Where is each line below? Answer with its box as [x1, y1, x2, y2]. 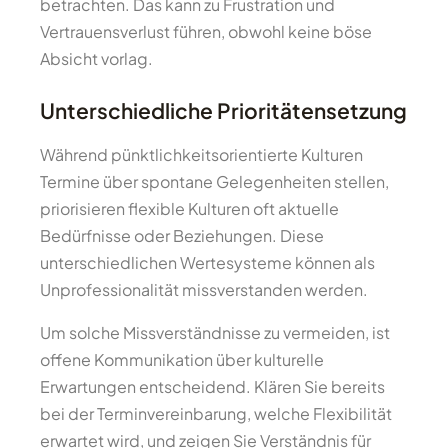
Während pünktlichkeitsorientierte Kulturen [40, 144, 363, 166]
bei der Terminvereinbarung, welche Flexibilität [40, 403, 392, 425]
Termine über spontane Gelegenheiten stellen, [40, 171, 389, 193]
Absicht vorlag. [40, 48, 153, 70]
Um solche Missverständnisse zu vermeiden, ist [40, 322, 390, 344]
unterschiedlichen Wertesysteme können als [40, 252, 375, 274]
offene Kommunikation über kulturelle [40, 349, 324, 371]
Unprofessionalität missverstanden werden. [40, 279, 368, 301]
